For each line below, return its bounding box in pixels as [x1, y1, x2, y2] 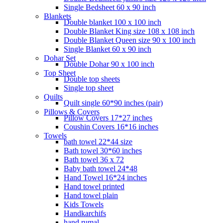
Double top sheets [64, 74, 120, 83]
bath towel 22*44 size [64, 137, 132, 146]
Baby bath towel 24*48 [64, 164, 137, 173]
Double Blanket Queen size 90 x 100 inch [64, 35, 196, 44]
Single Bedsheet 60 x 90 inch [64, 2, 156, 11]
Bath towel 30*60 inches [64, 146, 142, 155]
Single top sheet [64, 83, 113, 92]
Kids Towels [64, 200, 104, 209]
